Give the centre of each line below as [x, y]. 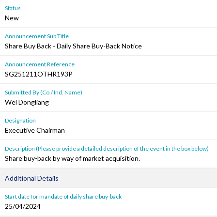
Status [13, 8]
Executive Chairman [35, 130]
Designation [20, 120]
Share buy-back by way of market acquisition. [72, 158]
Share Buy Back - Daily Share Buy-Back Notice [73, 46]
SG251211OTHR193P [39, 74]
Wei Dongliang [27, 102]
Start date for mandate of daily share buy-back [63, 196]
